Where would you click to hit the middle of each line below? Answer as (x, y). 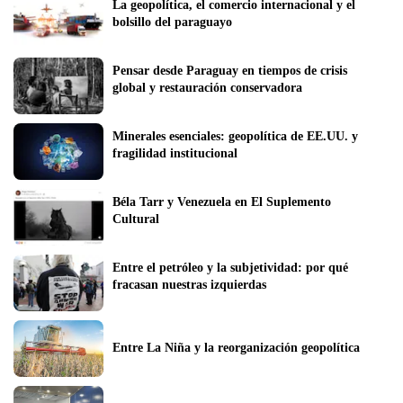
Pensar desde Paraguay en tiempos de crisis (230, 70)
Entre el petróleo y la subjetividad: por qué (230, 267)
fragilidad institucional (175, 153)
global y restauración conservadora (207, 87)
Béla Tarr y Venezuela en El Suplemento (222, 201)
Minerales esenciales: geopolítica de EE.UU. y (235, 136)
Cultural (136, 219)
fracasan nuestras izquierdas (189, 284)
